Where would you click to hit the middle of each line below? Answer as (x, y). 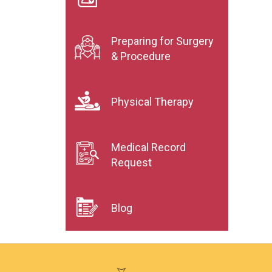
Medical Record (148, 147)
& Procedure (141, 56)
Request (131, 162)
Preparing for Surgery (162, 41)
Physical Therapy (152, 102)
